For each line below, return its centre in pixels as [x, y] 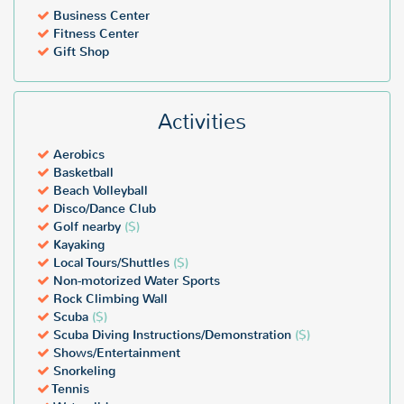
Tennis [69, 389]
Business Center [100, 16]
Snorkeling [83, 371]
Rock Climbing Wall [109, 299]
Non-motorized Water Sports [135, 281]
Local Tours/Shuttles [111, 263]
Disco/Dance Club [103, 209]
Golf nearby [87, 227]
